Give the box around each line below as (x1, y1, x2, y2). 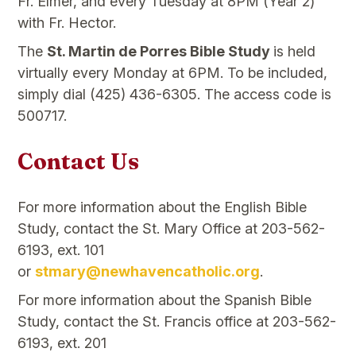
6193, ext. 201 (17, 335, 107, 352)
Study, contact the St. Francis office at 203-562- (17, 313, 337, 331)
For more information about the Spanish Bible (17, 292, 312, 309)
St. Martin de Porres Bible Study (47, 42, 274, 60)
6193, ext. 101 (17, 242, 105, 259)
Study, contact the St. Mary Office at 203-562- (17, 220, 326, 238)
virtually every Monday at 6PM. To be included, (17, 64, 328, 81)
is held (273, 42, 316, 60)
